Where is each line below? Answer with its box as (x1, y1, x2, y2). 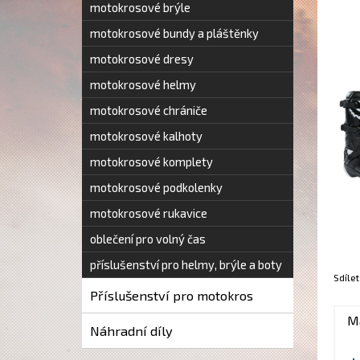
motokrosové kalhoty (90, 129, 202, 143)
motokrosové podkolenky (90, 180, 223, 194)
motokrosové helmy (90, 77, 196, 92)
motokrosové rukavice (90, 206, 207, 220)
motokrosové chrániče (90, 103, 207, 117)
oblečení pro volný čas (90, 231, 206, 246)
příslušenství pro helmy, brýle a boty (90, 257, 282, 272)
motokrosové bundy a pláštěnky (90, 26, 259, 40)
